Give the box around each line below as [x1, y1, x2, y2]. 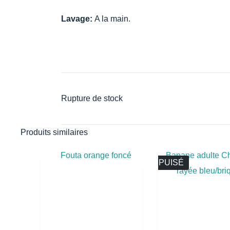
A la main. [94, 14, 130, 23]
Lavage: [61, 14, 94, 23]
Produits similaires [21, 128, 88, 137]
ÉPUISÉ [152, 158, 184, 167]
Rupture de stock [61, 94, 123, 103]
